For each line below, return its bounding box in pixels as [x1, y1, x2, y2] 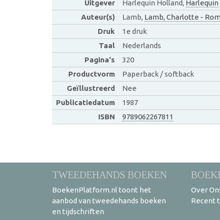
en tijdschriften [52, 207, 104, 216]
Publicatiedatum [55, 98, 115, 107]
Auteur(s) [81, 13, 115, 21]
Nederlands [122, 41, 161, 50]
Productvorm [68, 70, 115, 78]
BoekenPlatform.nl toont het [52, 186, 151, 194]
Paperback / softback [122, 70, 194, 78]
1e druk [122, 27, 147, 35]
